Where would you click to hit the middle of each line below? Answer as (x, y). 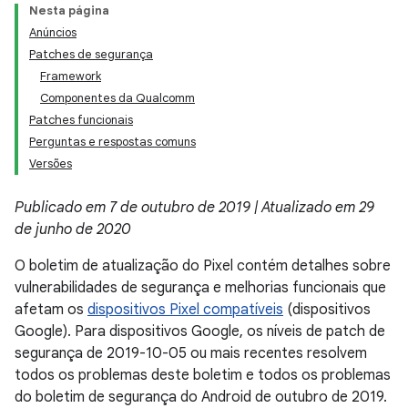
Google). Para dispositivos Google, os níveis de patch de (200, 331)
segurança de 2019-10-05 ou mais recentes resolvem (191, 353)
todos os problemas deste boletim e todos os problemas (203, 375)
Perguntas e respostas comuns (112, 142)
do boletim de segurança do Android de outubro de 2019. (201, 397)
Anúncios (53, 32)
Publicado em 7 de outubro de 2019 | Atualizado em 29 (194, 208)
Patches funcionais (81, 120)
